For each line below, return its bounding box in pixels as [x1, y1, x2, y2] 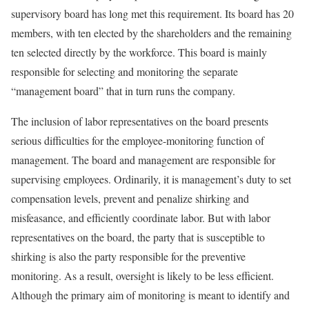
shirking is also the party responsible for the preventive [11, 249, 246, 263]
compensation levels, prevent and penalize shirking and [11, 191, 249, 206]
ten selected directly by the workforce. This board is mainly [11, 45, 267, 59]
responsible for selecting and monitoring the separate [11, 64, 238, 79]
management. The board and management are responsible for [11, 152, 275, 167]
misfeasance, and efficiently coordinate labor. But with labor [11, 210, 270, 225]
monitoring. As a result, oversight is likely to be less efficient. [11, 268, 274, 283]
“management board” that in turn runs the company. [11, 83, 235, 98]
